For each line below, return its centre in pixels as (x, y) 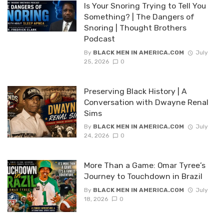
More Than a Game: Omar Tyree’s (144, 165)
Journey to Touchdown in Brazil (143, 176)
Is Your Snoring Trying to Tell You (145, 6)
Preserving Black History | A (135, 91)
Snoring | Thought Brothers (135, 28)
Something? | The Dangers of (139, 17)
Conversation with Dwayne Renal (146, 102)
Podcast (99, 39)
